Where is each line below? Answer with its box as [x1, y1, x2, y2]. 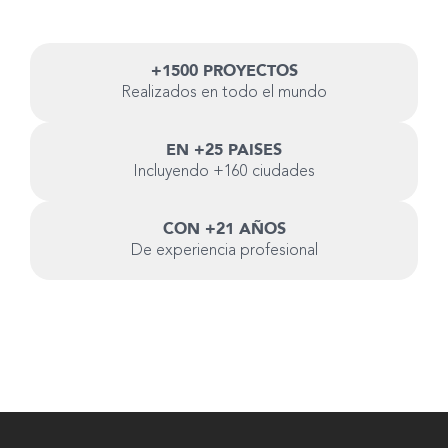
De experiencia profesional [130, 243, 318, 260]
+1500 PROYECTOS [150, 60, 298, 83]
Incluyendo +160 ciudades [133, 164, 315, 181]
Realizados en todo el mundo [121, 85, 327, 102]
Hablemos [44, 426, 116, 445]
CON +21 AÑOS [162, 218, 286, 241]
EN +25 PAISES [166, 139, 282, 162]
